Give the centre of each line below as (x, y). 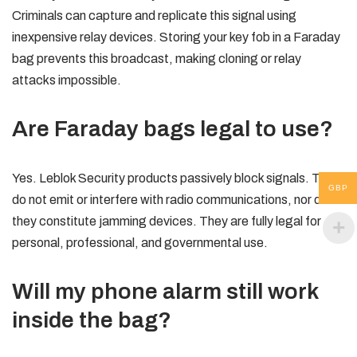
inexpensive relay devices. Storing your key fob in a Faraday (176, 37)
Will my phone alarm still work (165, 291)
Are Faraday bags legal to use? (173, 129)
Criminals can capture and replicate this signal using (154, 16)
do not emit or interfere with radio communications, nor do (170, 200)
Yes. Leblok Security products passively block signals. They (176, 178)
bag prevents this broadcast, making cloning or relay (157, 59)
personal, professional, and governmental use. (140, 243)
